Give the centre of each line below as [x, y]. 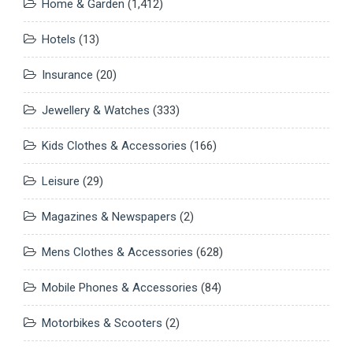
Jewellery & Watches [96, 111]
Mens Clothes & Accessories [117, 253]
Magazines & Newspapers [109, 217]
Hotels [59, 40]
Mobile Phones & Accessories [120, 288]
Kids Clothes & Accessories [114, 146]
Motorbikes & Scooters [102, 323]
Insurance [67, 75]
